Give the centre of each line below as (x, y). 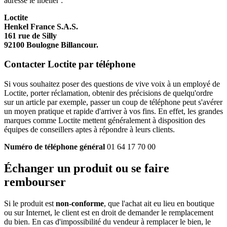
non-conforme (79, 203)
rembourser (35, 182)
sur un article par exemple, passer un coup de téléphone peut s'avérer (113, 102)
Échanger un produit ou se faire (87, 168)
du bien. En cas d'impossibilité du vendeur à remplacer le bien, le (107, 221)
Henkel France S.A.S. (41, 26)
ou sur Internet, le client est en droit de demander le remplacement (109, 212)
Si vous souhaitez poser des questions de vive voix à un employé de (112, 84)
